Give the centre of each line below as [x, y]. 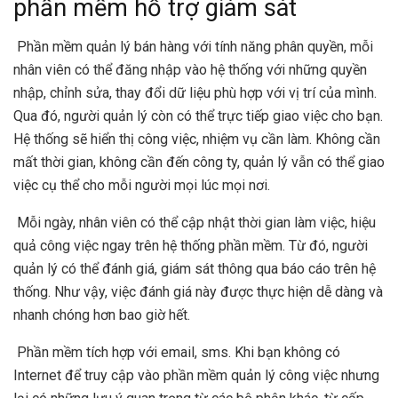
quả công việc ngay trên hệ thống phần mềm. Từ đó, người [191, 246]
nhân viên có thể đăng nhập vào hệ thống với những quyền [190, 70]
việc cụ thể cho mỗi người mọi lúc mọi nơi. [142, 186]
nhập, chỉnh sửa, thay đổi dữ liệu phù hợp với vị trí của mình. [195, 93]
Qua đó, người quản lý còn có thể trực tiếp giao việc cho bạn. [198, 116]
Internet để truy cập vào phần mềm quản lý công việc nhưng [196, 376]
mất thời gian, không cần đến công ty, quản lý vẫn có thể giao [199, 163]
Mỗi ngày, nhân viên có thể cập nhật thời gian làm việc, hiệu [195, 223]
